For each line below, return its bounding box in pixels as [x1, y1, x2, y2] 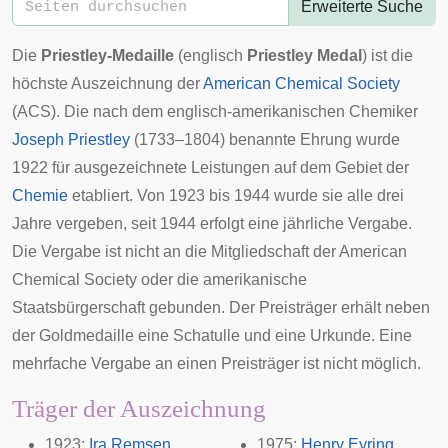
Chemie [12, 187, 68, 204]
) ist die [362, 47, 413, 64]
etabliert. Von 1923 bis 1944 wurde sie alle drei [68, 187, 404, 204]
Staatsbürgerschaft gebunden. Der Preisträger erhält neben [12, 299, 430, 316]
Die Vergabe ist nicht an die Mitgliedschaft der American [12, 243, 407, 260]
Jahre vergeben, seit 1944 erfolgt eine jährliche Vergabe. [12, 215, 412, 232]
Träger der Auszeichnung [12, 395, 266, 422]
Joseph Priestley [12, 131, 130, 148]
